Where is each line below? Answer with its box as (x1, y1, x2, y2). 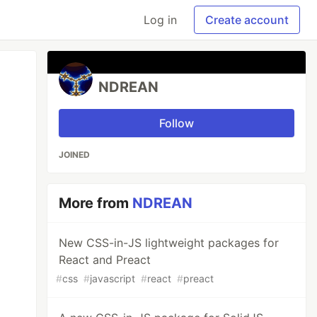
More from (59, 195, 133, 212)
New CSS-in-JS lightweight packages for (59, 236, 279, 250)
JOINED (59, 149, 91, 160)
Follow (159, 116, 195, 130)
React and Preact (59, 253, 151, 267)
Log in (144, 13, 177, 27)
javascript (90, 272, 136, 284)
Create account (205, 13, 289, 27)
